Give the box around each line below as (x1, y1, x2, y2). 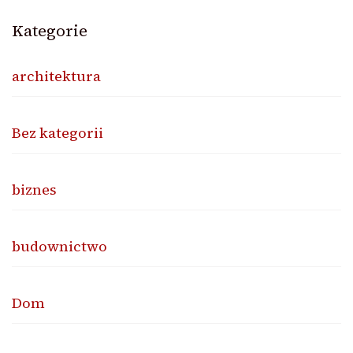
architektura (12, 65, 101, 86)
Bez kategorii (12, 122, 103, 143)
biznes (12, 179, 57, 199)
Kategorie (12, 19, 87, 42)
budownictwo (12, 236, 107, 256)
